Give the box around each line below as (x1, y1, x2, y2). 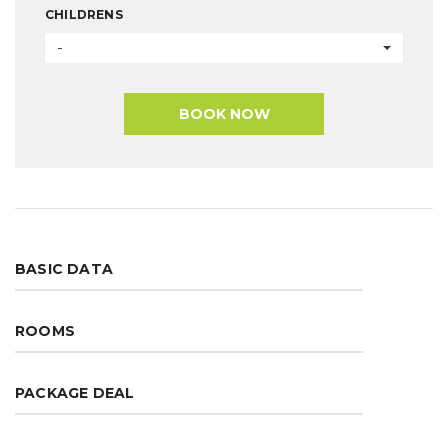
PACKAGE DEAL (15, 384, 135, 402)
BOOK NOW (178, 105, 270, 123)
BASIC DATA (15, 260, 113, 278)
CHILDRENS (45, 7, 123, 22)
